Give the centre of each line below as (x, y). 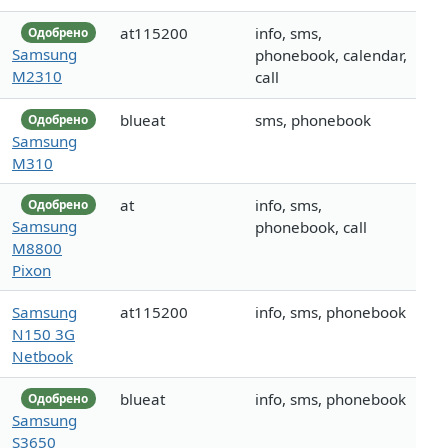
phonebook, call (311, 227)
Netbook (42, 356)
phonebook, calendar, (331, 55)
